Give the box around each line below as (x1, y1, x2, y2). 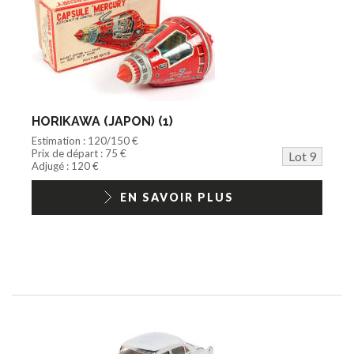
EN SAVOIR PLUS (120, 190, 234, 204)
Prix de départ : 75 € (32, 146, 126, 160)
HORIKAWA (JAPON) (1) (32, 113, 173, 129)
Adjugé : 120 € (32, 159, 99, 172)
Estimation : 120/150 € (32, 134, 138, 147)
